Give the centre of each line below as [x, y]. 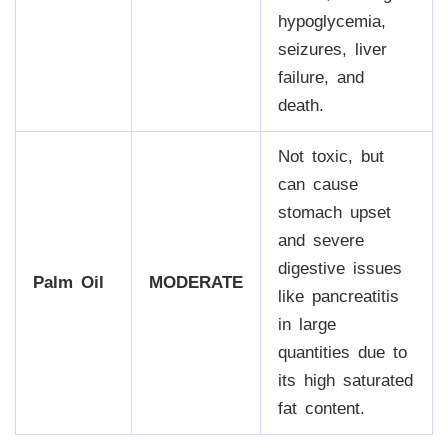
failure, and [320, 77]
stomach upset [334, 212]
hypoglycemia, [331, 21]
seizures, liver [332, 49]
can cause [317, 184]
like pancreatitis [338, 296]
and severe [320, 240]
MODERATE [195, 282]
